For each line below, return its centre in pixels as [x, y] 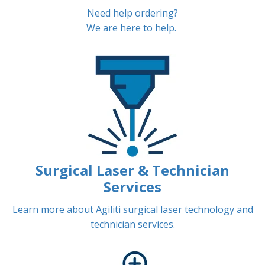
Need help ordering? [132, 13]
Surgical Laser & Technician [132, 170]
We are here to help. [131, 28]
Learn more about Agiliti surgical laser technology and [132, 210]
